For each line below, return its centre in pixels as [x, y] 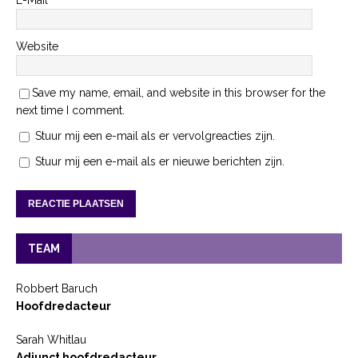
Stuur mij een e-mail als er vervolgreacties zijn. [155, 136]
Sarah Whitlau [51, 340]
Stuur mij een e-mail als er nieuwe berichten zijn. [160, 162]
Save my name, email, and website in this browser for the [179, 93]
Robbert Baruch [57, 289]
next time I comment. [70, 111]
